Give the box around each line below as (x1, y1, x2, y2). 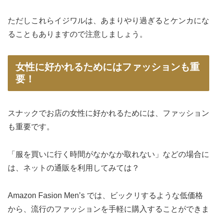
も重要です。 (8, 123, 54, 131)
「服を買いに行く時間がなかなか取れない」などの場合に (8, 150, 209, 159)
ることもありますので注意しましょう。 (8, 30, 147, 39)
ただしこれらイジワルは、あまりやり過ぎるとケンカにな (8, 16, 209, 25)
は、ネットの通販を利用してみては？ (8, 164, 139, 172)
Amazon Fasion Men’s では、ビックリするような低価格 (8, 191, 203, 200)
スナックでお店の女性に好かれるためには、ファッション (8, 109, 209, 118)
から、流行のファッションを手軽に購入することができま (8, 204, 209, 213)
